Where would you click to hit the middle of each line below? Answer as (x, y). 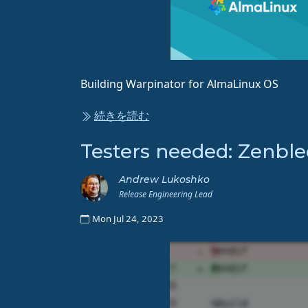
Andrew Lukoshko (164, 180)
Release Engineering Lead (166, 195)
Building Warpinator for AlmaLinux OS (179, 84)
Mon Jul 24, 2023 (128, 219)
